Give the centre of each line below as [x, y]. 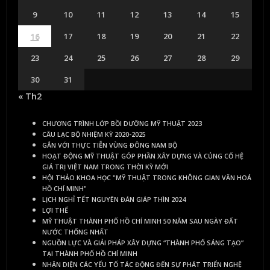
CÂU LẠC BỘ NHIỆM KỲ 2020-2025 [94, 134]
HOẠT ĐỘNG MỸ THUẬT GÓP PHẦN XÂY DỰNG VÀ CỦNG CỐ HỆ [143, 156]
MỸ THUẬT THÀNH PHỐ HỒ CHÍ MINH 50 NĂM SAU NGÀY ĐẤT [140, 221]
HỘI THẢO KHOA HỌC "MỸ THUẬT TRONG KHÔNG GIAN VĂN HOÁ [147, 177]
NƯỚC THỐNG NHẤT [75, 232]
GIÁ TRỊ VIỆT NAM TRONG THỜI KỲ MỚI [105, 167]
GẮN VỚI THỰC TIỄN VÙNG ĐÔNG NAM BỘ [110, 145]
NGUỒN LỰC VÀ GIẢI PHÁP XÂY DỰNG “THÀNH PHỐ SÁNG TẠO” [143, 243]
